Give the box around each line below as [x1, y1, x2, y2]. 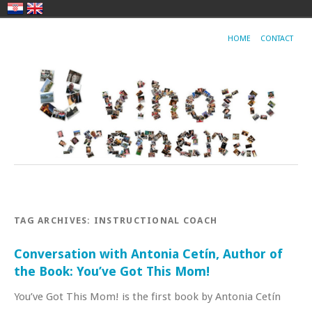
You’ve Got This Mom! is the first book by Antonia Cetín [14, 290, 281, 303]
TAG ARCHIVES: [14, 214, 94, 226]
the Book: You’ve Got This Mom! [14, 263, 210, 279]
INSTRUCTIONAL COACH [93, 214, 218, 226]
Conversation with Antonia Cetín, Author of [14, 246, 283, 261]
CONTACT [260, 34, 293, 43]
